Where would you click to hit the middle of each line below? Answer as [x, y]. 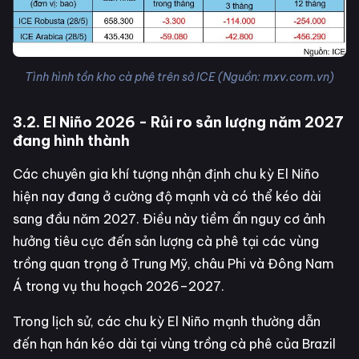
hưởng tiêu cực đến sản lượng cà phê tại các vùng [166, 242]
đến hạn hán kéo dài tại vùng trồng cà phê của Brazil [174, 344]
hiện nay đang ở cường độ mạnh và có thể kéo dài [167, 197]
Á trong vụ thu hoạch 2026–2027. [119, 286]
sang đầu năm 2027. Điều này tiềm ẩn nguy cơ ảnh [169, 219]
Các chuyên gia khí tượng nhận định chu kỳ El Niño [166, 174]
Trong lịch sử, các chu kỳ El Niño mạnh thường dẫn [167, 322]
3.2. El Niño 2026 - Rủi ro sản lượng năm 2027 [178, 123]
